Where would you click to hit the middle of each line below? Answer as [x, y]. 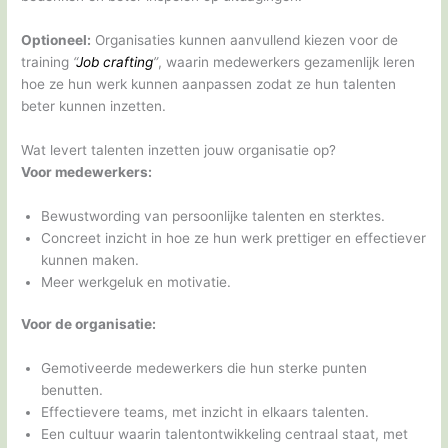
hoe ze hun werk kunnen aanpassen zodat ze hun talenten [209, 83]
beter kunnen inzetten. [94, 105]
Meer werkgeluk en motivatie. [136, 281]
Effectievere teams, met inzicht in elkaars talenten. [205, 411]
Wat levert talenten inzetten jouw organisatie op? [179, 149]
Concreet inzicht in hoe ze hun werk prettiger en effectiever [234, 237]
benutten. [72, 389]
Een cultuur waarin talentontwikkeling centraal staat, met [225, 433]
